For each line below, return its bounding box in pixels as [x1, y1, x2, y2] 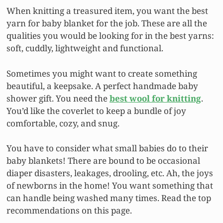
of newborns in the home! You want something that [6, 180, 213, 192]
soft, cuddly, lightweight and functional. [6, 42, 163, 54]
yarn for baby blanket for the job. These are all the [6, 17, 207, 29]
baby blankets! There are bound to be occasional [6, 155, 200, 167]
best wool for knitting [110, 92, 201, 104]
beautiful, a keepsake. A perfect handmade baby [6, 80, 198, 92]
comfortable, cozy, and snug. [6, 117, 119, 129]
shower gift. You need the [6, 92, 110, 104]
